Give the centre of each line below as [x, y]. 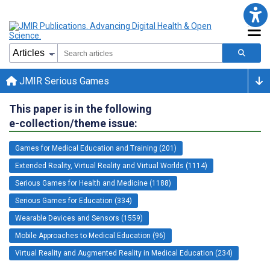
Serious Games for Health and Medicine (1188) [93, 183]
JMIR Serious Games [63, 81]
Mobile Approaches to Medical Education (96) [90, 235]
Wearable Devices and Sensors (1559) [79, 218]
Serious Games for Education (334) [74, 200]
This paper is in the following [80, 108]
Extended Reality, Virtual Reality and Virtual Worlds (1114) [111, 165]
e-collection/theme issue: [73, 123]
